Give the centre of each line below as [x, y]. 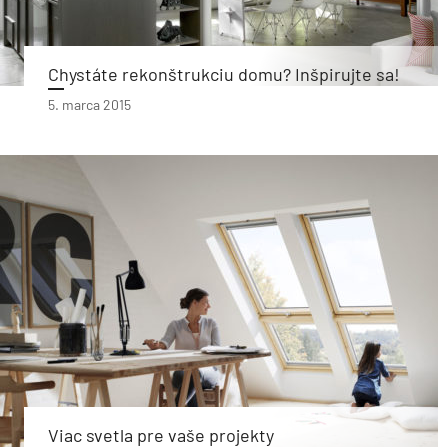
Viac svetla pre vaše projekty [161, 435]
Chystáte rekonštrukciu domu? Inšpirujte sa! [224, 74]
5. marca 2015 [89, 104]
